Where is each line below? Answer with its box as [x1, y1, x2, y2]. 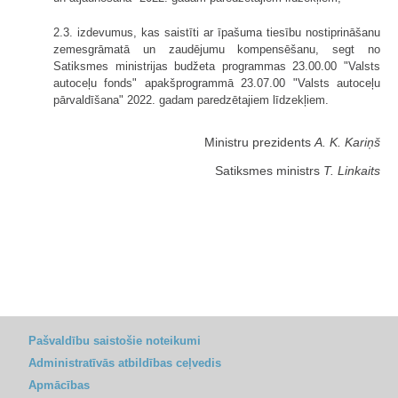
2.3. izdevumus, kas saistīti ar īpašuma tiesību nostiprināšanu [53, 25, 380, 39]
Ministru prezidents [204, 134, 314, 149]
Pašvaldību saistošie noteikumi [28, 334, 201, 347]
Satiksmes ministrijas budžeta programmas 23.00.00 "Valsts [53, 59, 380, 73]
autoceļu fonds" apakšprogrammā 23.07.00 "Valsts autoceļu [53, 76, 380, 90]
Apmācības [28, 378, 90, 392]
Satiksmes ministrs [215, 163, 323, 178]
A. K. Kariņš [314, 134, 380, 149]
